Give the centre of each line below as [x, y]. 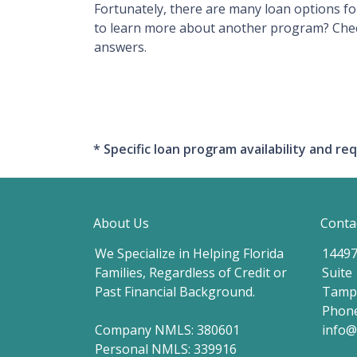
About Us [121, 223]
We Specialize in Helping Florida [189, 253]
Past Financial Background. [175, 292]
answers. [122, 47]
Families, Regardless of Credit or [191, 273]
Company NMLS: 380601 [167, 330]
